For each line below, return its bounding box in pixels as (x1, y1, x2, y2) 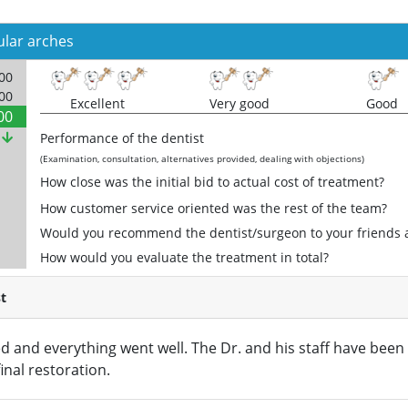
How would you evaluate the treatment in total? (40, 249, 329, 267)
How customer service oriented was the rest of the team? (40, 199, 387, 218)
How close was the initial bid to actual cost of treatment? (40, 173, 384, 191)
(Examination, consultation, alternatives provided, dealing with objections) (40, 153, 364, 166)
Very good (209, 95, 270, 113)
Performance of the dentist (40, 129, 204, 148)
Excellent (70, 95, 125, 113)
